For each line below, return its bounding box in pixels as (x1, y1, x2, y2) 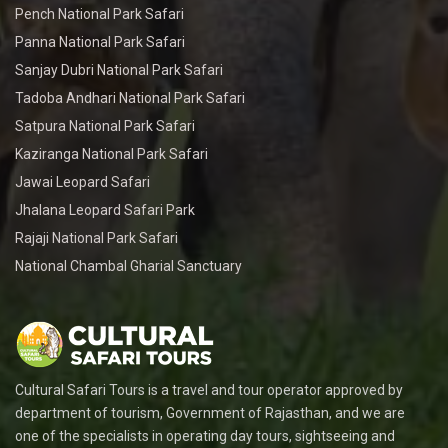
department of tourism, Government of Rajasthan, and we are (15, 405, 405, 422)
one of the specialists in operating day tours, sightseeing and (15, 428, 395, 445)
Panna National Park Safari (15, 34, 185, 51)
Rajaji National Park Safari (15, 230, 178, 247)
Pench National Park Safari (15, 6, 184, 23)
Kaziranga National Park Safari (15, 146, 208, 163)
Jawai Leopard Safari (15, 174, 150, 191)
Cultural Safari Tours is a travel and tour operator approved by (15, 382, 403, 399)
